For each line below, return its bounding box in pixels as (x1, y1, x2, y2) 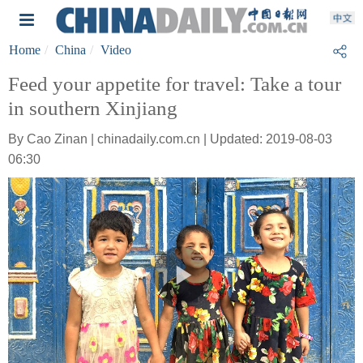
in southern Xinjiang (8, 97, 177, 119)
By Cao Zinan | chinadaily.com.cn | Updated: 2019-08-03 (8, 132, 332, 146)
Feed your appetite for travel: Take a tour (8, 73, 341, 95)
